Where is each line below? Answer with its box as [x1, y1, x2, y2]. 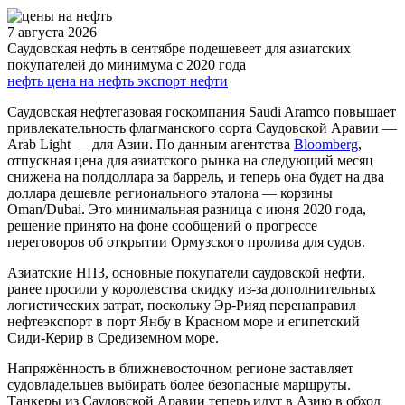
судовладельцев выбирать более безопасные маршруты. [7, 376, 351, 392]
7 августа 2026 [7, 24, 97, 40]
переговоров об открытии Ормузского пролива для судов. [7, 233, 365, 250]
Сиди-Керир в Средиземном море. [7, 329, 219, 345]
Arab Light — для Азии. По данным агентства [7, 136, 294, 152]
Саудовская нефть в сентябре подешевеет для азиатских [7, 40, 351, 56]
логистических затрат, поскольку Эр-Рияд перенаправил [7, 297, 356, 313]
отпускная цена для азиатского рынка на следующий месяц [7, 152, 373, 168]
